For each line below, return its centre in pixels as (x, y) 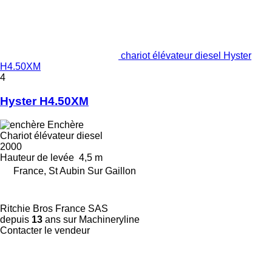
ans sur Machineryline (91, 219)
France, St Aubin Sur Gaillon (75, 171)
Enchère (66, 124)
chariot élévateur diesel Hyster (186, 56)
